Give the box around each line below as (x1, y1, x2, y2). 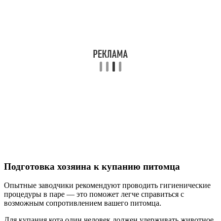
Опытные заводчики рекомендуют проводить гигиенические (4, 181, 211, 190)
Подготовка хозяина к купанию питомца (4, 161, 180, 172)
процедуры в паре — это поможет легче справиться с (4, 190, 184, 199)
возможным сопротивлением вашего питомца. (4, 199, 161, 208)
